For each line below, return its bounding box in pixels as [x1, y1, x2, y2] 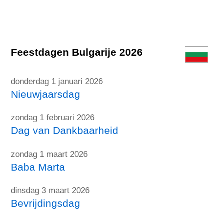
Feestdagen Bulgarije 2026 [11, 46, 143, 58]
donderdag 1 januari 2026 [11, 76, 103, 86]
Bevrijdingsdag [11, 197, 81, 209]
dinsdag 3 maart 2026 [11, 185, 90, 195]
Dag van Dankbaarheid [11, 125, 119, 136]
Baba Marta [11, 161, 66, 173]
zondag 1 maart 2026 [11, 149, 88, 159]
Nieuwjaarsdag [11, 88, 81, 100]
